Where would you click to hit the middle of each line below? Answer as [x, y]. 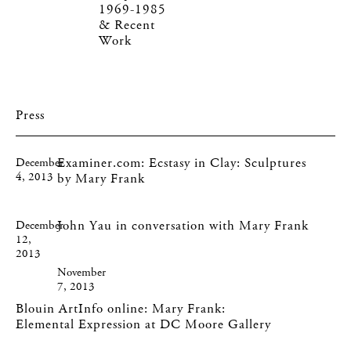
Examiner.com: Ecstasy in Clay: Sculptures [182, 163]
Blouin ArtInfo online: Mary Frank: [121, 309]
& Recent [127, 25]
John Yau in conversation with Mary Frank [183, 226]
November [82, 272]
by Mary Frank [101, 179]
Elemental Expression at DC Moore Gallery [143, 324]
